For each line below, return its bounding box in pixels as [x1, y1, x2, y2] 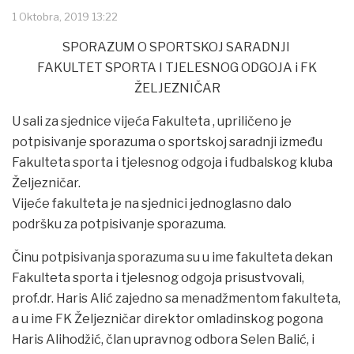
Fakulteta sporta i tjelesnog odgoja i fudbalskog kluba [12, 155, 333, 171]
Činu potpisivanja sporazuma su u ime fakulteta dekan [12, 250, 333, 265]
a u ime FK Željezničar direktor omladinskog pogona [12, 311, 323, 327]
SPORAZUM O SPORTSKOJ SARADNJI [62, 40, 292, 55]
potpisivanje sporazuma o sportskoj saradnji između [12, 134, 322, 150]
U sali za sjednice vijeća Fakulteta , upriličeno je [12, 114, 292, 130]
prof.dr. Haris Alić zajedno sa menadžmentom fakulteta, [12, 291, 341, 307]
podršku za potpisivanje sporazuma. [12, 217, 226, 232]
